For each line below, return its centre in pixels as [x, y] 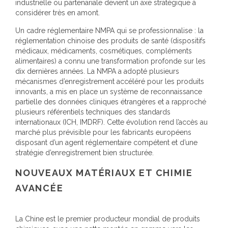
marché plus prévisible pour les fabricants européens [103, 132]
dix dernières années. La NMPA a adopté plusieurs [97, 71]
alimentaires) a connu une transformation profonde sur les [110, 61]
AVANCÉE [39, 188]
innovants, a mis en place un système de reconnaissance [109, 91]
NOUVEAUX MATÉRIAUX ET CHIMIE [104, 173]
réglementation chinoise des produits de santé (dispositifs [110, 40]
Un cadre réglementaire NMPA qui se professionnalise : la [109, 30]
